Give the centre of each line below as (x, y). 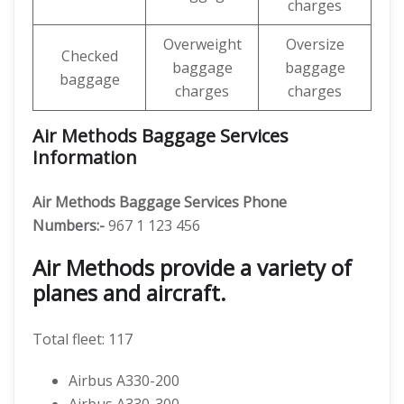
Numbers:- (69, 225)
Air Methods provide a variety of (192, 267)
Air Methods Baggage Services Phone (160, 202)
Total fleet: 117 (83, 339)
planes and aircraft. (129, 293)
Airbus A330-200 (124, 381)
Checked (89, 56)
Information (85, 157)
